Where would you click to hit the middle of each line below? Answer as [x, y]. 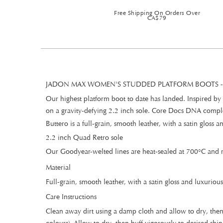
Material [58, 167]
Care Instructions [71, 197]
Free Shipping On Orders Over [157, 13]
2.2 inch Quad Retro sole [84, 138]
